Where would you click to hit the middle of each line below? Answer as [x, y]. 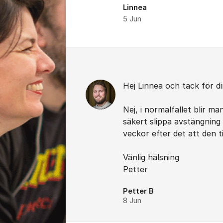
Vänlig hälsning [151, 157]
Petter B [138, 191]
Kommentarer [102, 56]
